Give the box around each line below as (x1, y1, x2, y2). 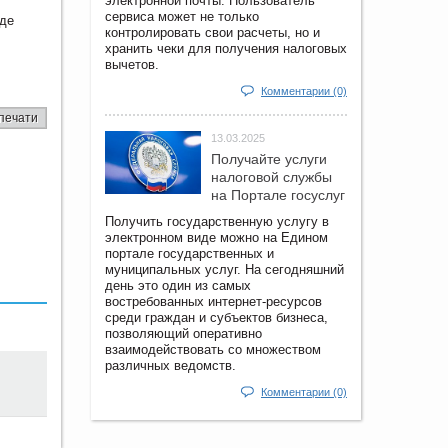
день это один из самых (105, 277, 251, 293)
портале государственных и (105, 245, 274, 261)
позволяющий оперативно (105, 325, 262, 341)
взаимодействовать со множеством (105, 341, 321, 357)
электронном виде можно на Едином (105, 229, 328, 245)
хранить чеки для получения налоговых (105, 40, 347, 56)
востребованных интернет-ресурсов (105, 293, 322, 309)
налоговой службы (211, 168, 332, 185)
